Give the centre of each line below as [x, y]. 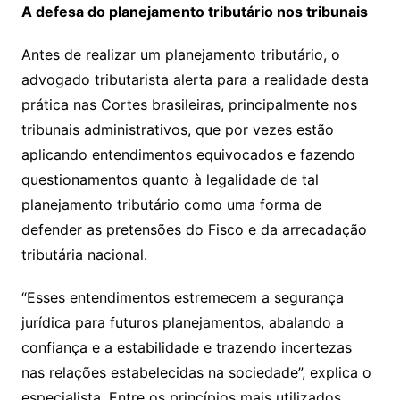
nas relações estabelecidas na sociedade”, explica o [196, 372]
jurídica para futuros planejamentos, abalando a [182, 322]
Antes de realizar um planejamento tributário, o [180, 54]
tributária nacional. [84, 254]
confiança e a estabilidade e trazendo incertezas [186, 347]
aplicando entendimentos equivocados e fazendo [188, 154]
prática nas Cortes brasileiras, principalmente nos [189, 104]
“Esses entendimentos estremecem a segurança [182, 297]
